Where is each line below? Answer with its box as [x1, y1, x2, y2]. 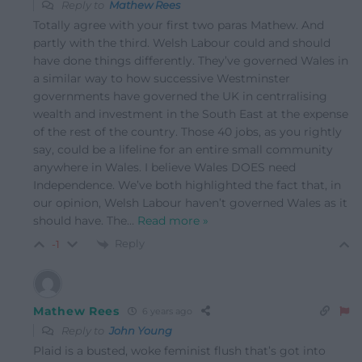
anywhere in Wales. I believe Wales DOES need [33, 159, 296, 175]
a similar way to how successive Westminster [33, 70, 290, 86]
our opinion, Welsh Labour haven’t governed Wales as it [33, 195, 347, 210]
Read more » [137, 213, 208, 228]
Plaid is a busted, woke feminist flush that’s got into [33, 343, 326, 358]
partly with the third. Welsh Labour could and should [33, 35, 330, 50]
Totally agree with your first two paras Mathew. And [33, 17, 324, 32]
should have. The [33, 213, 127, 228]
